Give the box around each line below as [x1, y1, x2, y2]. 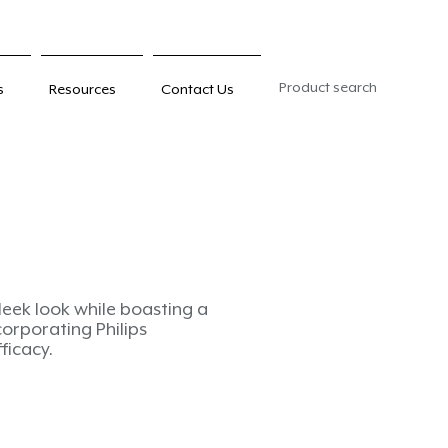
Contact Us [161, 81, 234, 97]
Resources [49, 81, 116, 97]
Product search [279, 79, 377, 95]
